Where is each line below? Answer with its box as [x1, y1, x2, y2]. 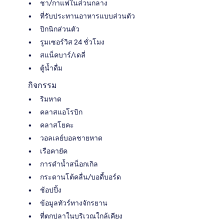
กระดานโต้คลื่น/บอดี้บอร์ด [40, 172, 121, 181]
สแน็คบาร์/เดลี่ [40, 50, 85, 59]
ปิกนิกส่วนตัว [40, 24, 79, 33]
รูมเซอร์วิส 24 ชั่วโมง [40, 37, 104, 46]
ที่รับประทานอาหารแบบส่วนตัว [40, 11, 135, 20]
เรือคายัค [40, 146, 67, 155]
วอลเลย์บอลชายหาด [40, 133, 102, 142]
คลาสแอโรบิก [40, 107, 82, 116]
